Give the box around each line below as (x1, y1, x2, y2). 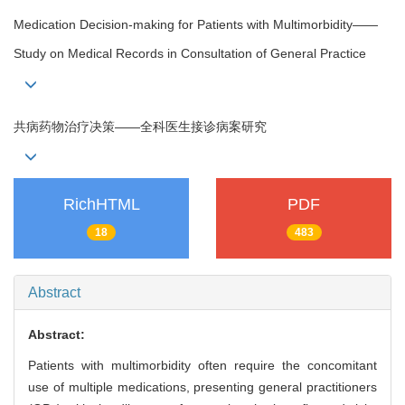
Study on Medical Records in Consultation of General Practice (14, 46, 366, 61)
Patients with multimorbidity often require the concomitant (28, 358, 377, 373)
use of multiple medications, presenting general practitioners (28, 380, 377, 395)
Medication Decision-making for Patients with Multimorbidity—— (14, 17, 378, 33)
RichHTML (62, 194, 140, 213)
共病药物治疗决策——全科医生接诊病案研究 (14, 118, 267, 134)
